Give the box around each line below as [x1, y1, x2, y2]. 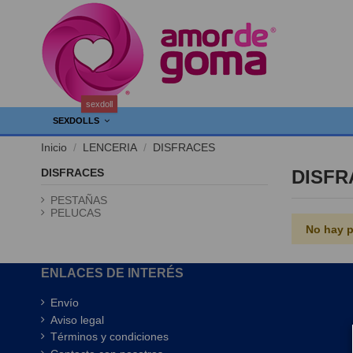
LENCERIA [83, 141, 137, 154]
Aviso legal [50, 313, 104, 326]
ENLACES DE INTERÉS [41, 266, 184, 281]
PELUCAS [50, 206, 101, 220]
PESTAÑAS [50, 194, 107, 207]
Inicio [41, 141, 67, 154]
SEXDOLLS [53, 115, 102, 125]
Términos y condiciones [50, 330, 169, 344]
